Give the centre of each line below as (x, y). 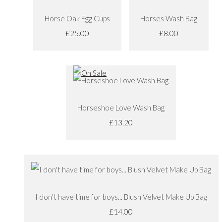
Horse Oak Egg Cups (77, 18)
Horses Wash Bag (169, 18)
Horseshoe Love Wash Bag (121, 107)
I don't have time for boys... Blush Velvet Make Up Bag (121, 196)
